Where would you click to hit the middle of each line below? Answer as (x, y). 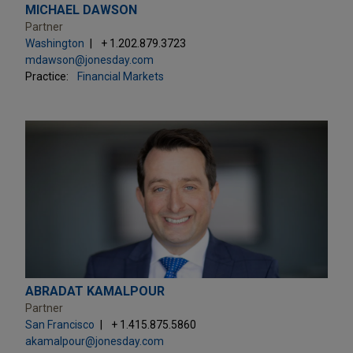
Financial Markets (121, 76)
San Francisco (60, 324)
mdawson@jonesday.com (89, 59)
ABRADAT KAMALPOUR (95, 291)
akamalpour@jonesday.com (95, 341)
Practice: (47, 76)
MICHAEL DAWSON (81, 9)
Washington (55, 43)
